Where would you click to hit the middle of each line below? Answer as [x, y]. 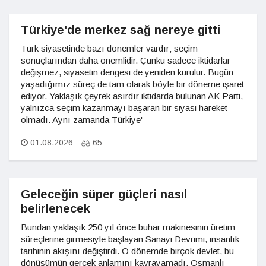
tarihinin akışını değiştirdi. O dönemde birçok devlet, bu [127, 251]
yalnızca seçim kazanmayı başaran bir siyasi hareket [124, 108]
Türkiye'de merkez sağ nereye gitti [121, 30]
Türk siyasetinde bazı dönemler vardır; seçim [109, 48]
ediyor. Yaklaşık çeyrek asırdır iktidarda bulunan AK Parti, [132, 96]
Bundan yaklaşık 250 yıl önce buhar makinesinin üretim [128, 227]
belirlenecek [56, 208]
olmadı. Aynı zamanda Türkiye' [82, 120]
